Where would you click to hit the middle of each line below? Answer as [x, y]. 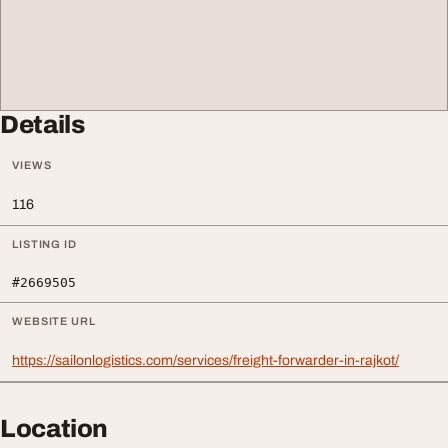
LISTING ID [44, 244]
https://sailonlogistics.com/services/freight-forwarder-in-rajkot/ [205, 360]
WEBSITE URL [54, 321]
